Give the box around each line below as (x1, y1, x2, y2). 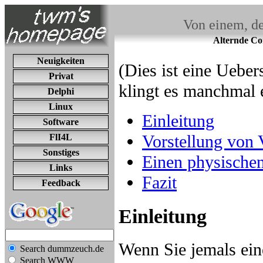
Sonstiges (42, 147, 79, 157)
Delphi (48, 86, 74, 96)
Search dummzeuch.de (18, 244, 104, 254)
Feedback (41, 178, 80, 188)
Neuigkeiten (37, 56, 85, 66)
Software (43, 117, 79, 127)
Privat (48, 71, 73, 81)
